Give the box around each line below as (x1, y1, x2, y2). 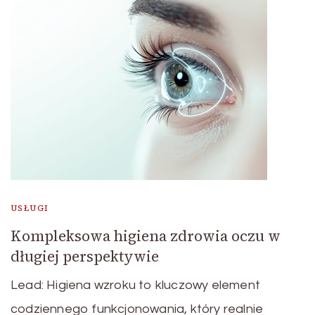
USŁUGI (11, 202, 49, 214)
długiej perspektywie (11, 245, 159, 266)
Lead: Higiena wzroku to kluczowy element (11, 278, 261, 292)
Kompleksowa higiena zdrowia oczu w (11, 225, 281, 246)
